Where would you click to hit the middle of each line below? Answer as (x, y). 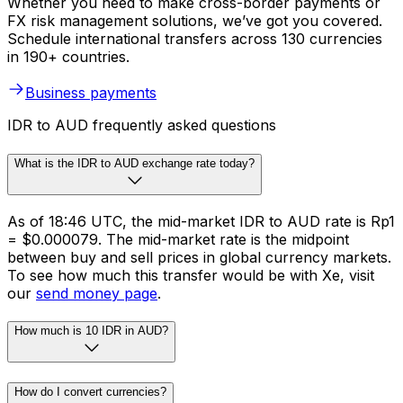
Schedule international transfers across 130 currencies (195, 39)
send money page (97, 293)
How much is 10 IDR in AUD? (91, 331)
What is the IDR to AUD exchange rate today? (134, 163)
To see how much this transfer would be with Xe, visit (191, 275)
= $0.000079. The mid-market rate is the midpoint (178, 239)
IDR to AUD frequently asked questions (142, 125)
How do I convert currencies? (90, 392)
